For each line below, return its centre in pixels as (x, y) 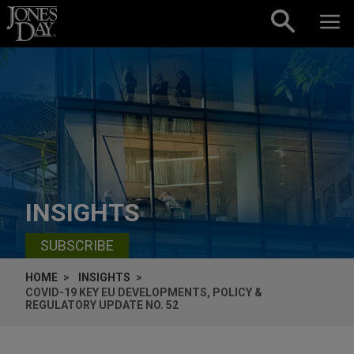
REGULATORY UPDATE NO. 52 (102, 305)
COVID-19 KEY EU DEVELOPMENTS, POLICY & (144, 292)
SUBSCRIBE (77, 246)
